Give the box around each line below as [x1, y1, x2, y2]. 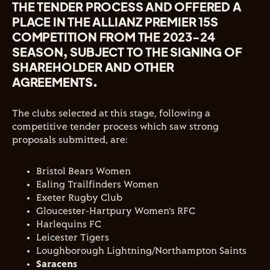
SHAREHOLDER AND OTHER [12, 59, 174, 74]
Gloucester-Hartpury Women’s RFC [36, 206, 198, 216]
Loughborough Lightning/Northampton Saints [36, 246, 249, 256]
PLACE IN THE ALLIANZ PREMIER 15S [12, 14, 218, 29]
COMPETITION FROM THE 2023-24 [12, 29, 215, 44]
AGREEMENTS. [12, 74, 105, 89]
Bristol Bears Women [36, 166, 133, 177]
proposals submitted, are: [12, 135, 128, 145]
